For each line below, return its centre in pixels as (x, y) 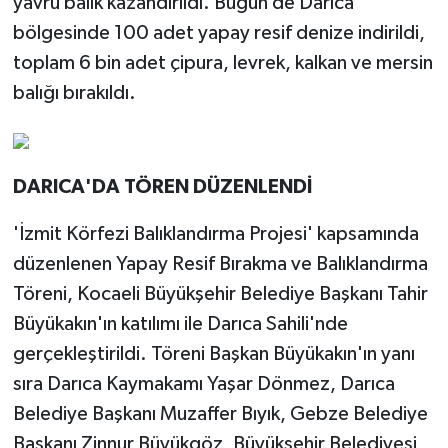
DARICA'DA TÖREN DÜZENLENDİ (162, 186)
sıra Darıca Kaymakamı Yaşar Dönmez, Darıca (203, 383)
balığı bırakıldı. (74, 92)
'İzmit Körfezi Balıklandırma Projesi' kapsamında (215, 233)
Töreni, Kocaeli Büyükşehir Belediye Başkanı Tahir (220, 293)
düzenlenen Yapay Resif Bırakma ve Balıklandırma (220, 263)
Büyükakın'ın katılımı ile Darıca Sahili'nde (180, 323)
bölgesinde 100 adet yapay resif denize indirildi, (218, 32)
